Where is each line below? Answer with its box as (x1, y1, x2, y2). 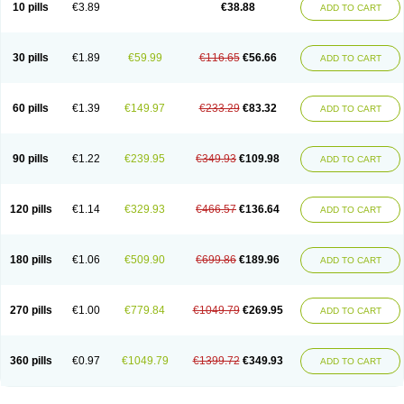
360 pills (9, 354, 52, 367)
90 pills (13, 152, 49, 165)
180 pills (9, 253, 52, 266)
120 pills (9, 203, 52, 216)
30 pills (13, 51, 49, 64)
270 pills (9, 304, 52, 317)
